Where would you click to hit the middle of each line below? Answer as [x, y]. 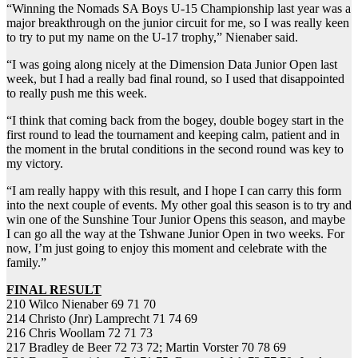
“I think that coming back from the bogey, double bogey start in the [175, 120]
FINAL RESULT [54, 289]
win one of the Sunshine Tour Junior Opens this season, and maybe [176, 219]
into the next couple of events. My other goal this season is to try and [179, 205]
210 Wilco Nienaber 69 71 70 [81, 304]
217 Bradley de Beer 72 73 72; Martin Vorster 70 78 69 [146, 347]
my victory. [35, 163]
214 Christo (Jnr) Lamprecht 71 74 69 [102, 318]
